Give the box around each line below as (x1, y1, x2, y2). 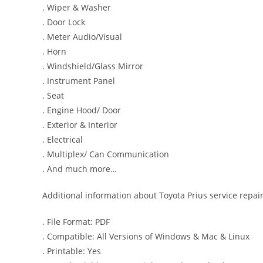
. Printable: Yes (42, 245, 101, 257)
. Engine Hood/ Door (42, 104, 121, 116)
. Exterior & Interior (42, 119, 117, 130)
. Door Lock (42, 16, 85, 28)
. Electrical (42, 134, 83, 145)
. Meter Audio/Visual (42, 31, 122, 42)
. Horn (42, 46, 66, 57)
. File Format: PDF (42, 216, 110, 227)
